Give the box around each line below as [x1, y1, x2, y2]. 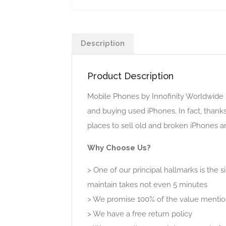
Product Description [87, 70, 174, 81]
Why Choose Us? [87, 143, 151, 152]
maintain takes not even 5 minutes [87, 180, 207, 189]
